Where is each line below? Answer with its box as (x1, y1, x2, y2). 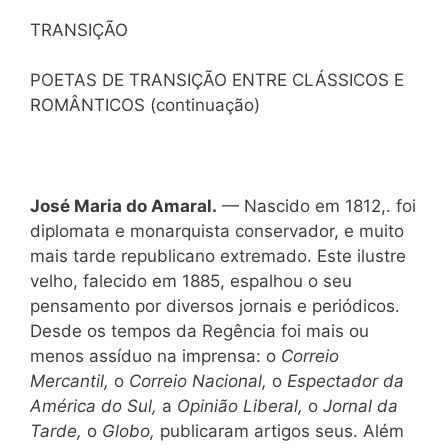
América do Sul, (30, 396, 162, 416)
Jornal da (323, 396, 398, 416)
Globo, (102, 421, 160, 441)
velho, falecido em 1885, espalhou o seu (30, 271, 352, 291)
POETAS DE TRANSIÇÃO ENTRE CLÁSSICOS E (30, 70, 404, 90)
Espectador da (287, 371, 404, 391)
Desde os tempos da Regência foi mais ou (30, 321, 369, 341)
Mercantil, (30, 371, 114, 391)
